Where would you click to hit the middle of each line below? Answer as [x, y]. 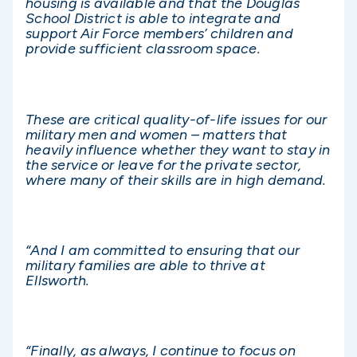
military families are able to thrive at [145, 265]
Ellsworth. [58, 280]
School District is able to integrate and [153, 19]
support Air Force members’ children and [159, 34]
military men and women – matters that [157, 134]
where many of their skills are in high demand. [176, 180]
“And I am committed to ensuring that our [163, 250]
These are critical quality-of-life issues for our [177, 119]
